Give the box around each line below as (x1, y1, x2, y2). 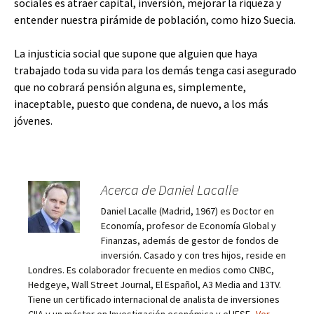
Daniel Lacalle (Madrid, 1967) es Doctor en (101, 205, 274, 217)
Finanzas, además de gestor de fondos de (101, 234, 279, 247)
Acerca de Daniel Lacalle (101, 181, 238, 198)
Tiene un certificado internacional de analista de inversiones (28, 293, 280, 306)
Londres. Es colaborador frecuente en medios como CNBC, (28, 264, 274, 276)
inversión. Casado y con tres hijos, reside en (101, 249, 286, 261)
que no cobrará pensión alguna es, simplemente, (14, 80, 246, 94)
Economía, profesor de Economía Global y (101, 219, 276, 232)
